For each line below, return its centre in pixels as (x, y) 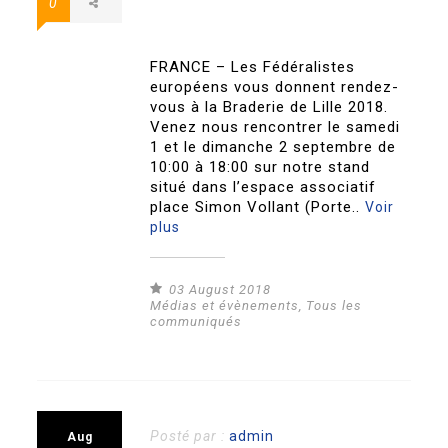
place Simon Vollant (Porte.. (258, 207)
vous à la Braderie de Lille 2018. (269, 107)
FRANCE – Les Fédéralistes (253, 67)
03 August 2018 (220, 290)
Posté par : (190, 436)
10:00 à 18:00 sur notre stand (260, 167)
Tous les (334, 306)
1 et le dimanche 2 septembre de (273, 147)
